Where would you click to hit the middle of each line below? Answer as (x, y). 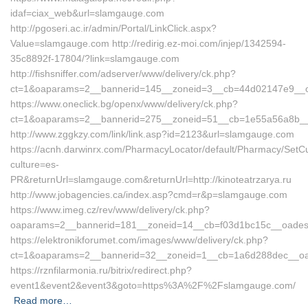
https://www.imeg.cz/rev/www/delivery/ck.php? (110, 210)
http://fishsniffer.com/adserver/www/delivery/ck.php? (123, 74)
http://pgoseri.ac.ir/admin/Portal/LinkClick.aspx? (113, 28)
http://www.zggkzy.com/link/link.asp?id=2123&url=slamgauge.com (152, 134)
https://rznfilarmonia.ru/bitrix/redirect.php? (101, 270)
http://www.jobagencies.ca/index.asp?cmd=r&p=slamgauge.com (149, 195)
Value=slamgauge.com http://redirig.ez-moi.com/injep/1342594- (148, 43)
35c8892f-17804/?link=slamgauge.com (95, 58)
